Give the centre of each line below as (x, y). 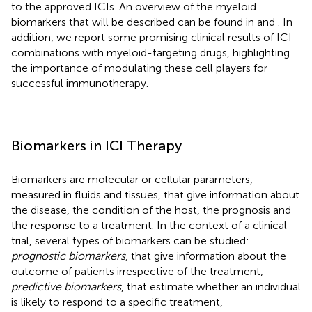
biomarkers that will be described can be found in (134, 22)
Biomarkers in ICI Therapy (96, 145)
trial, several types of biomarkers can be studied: (130, 240)
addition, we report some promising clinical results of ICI (151, 37)
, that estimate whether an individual (211, 286)
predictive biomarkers (66, 286)
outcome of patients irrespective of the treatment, (137, 271)
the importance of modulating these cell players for (139, 68)
